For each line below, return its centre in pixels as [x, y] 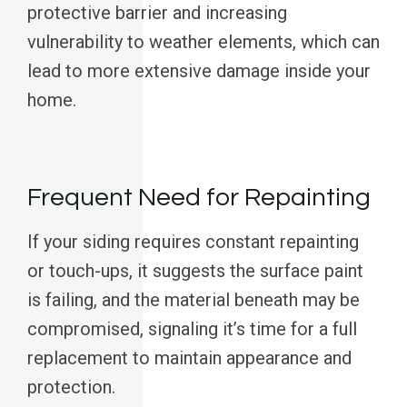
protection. [71, 387]
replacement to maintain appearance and [189, 358]
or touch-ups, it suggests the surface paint [195, 271]
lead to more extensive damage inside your [199, 71]
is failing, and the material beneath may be [194, 300]
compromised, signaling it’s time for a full [192, 329]
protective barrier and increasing [157, 13]
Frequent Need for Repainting [199, 198]
